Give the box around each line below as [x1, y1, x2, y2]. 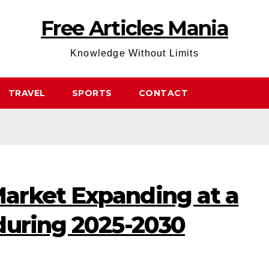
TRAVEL [8, 88, 46, 98]
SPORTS [71, 88, 112, 98]
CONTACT [138, 88, 188, 98]
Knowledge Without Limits [70, 48, 199, 58]
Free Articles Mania [41, 16, 228, 41]
